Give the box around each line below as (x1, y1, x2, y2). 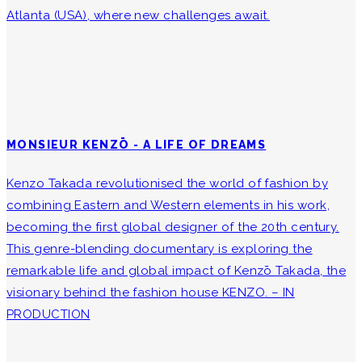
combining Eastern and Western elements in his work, (6, 198, 330, 213)
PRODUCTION (6, 307, 90, 322)
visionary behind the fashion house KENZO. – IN (6, 285, 295, 301)
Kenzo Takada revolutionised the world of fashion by (6, 176, 328, 192)
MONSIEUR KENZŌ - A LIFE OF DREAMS (6, 138, 267, 152)
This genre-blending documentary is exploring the (6, 242, 313, 257)
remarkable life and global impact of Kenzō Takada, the (6, 263, 347, 279)
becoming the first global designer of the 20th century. (6, 220, 339, 235)
